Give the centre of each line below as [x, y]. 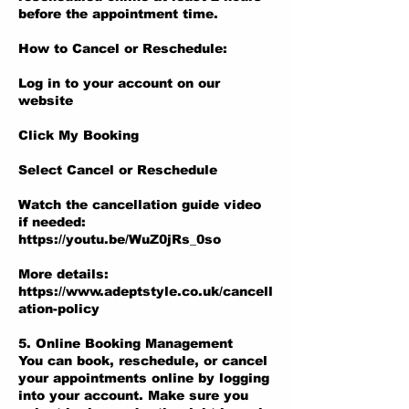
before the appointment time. [118, 14]
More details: [63, 274]
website [46, 100]
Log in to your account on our [119, 83]
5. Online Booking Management [126, 343]
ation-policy [59, 309]
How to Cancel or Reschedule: [123, 48]
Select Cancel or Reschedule [118, 170]
